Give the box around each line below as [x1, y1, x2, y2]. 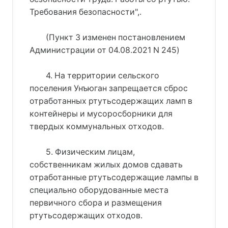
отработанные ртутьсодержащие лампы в [30, 172, 198, 182]
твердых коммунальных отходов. [30, 121, 164, 131]
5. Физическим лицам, [45, 147, 135, 157]
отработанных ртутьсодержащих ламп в [30, 96, 192, 106]
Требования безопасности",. [30, 7, 141, 17]
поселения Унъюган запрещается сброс [30, 83, 188, 93]
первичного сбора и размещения [30, 197, 162, 208]
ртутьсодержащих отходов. [30, 210, 142, 220]
